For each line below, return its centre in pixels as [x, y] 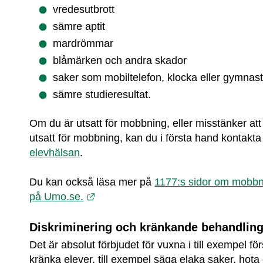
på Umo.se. [57, 197]
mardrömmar [83, 44]
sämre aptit [79, 27]
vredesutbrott [84, 10]
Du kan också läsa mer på [92, 182]
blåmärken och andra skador [120, 61]
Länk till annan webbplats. [156, 196]
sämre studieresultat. [102, 95]
